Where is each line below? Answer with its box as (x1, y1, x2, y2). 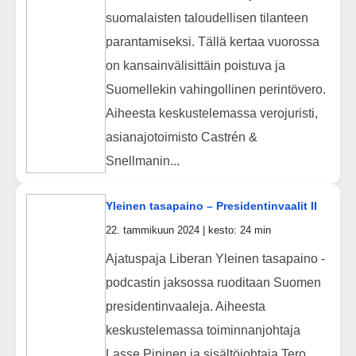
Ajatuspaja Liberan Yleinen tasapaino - (105, 251, 325, 265)
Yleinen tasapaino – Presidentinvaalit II (105, 199, 317, 212)
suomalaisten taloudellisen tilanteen (105, 10, 308, 25)
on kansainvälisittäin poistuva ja (105, 58, 285, 72)
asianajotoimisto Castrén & (105, 130, 257, 144)
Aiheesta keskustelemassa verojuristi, (105, 106, 318, 120)
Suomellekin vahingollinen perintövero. (105, 82, 326, 96)
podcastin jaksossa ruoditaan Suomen (105, 275, 321, 289)
